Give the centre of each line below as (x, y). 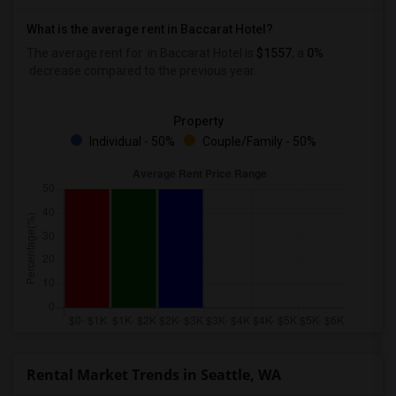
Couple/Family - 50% (258, 141)
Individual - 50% (131, 141)
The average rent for (86, 53)
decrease (54, 71)
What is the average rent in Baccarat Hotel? (150, 29)
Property (198, 121)
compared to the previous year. (169, 71)
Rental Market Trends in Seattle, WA (154, 375)
